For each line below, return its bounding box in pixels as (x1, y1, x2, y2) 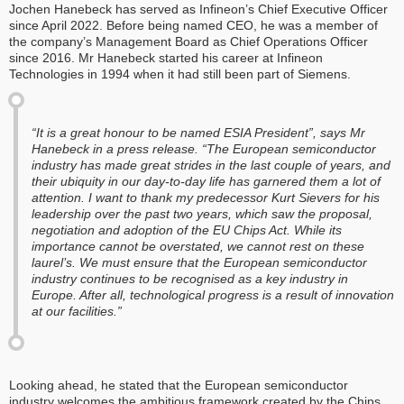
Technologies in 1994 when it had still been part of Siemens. (9, 66, 354, 81)
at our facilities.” (32, 303, 122, 318)
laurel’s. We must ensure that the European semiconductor (32, 254, 367, 270)
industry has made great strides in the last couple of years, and (32, 157, 390, 172)
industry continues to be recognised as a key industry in (32, 271, 348, 286)
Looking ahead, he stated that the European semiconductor (9, 378, 348, 393)
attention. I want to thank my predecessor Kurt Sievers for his (32, 189, 380, 205)
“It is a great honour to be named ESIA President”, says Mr (32, 124, 365, 140)
